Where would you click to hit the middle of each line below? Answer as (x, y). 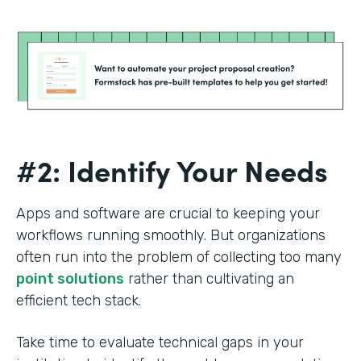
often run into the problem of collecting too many (179, 257)
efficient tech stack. (79, 301)
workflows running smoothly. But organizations (171, 236)
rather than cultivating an (209, 279)
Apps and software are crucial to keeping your (168, 214)
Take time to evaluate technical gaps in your (160, 343)
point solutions (70, 279)
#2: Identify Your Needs (176, 170)
